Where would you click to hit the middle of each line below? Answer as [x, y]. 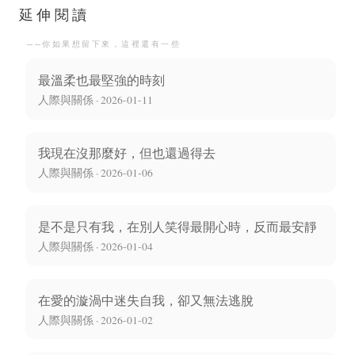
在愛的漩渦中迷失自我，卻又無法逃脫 [146, 300]
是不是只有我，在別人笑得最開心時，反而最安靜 [177, 227]
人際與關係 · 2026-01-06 [95, 173]
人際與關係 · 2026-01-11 [95, 99]
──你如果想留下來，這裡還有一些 [104, 44]
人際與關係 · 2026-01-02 [95, 320]
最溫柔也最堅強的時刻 [101, 79]
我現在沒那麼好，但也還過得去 [127, 153]
